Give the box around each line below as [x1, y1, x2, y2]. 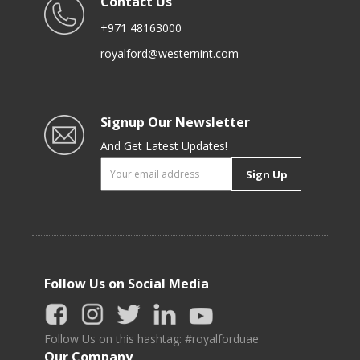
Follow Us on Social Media [44, 275, 209, 292]
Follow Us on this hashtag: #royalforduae [44, 331, 259, 346]
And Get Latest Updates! [100, 138, 227, 153]
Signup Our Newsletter [100, 113, 250, 131]
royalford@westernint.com [100, 46, 239, 61]
